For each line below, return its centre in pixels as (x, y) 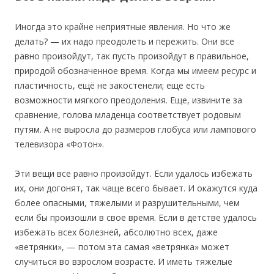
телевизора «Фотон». (59, 144)
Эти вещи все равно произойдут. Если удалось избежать (134, 174)
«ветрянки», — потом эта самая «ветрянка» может (122, 247)
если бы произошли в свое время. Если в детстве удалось (136, 218)
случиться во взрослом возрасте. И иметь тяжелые (124, 262)
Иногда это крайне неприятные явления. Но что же (123, 27)
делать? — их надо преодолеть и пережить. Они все (124, 42)
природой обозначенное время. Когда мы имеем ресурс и (135, 71)
